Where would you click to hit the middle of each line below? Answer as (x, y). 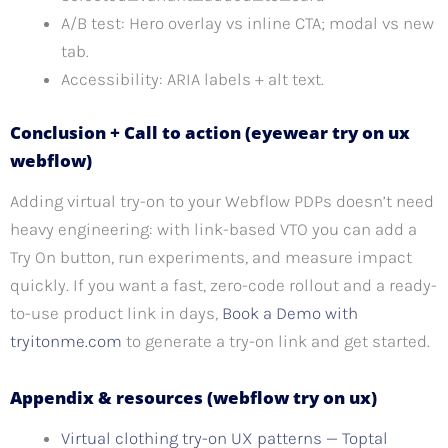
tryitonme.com (66, 340)
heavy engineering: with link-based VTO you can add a (213, 228)
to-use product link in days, (116, 312)
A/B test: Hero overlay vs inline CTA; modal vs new (247, 23)
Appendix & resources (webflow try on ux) (193, 398)
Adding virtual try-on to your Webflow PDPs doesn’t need (222, 200)
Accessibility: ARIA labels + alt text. (192, 79)
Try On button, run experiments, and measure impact (211, 256)
